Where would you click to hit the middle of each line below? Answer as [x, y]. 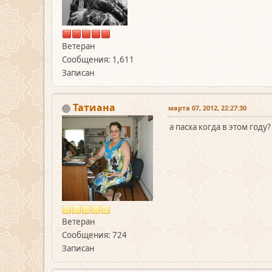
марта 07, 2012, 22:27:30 [207, 108]
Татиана [94, 108]
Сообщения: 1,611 [98, 60]
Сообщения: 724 [94, 235]
